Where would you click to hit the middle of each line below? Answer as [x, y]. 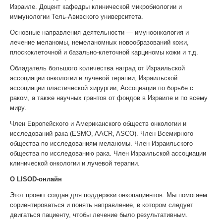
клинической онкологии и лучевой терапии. [75, 163]
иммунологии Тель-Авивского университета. [77, 17]
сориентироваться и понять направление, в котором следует [102, 205]
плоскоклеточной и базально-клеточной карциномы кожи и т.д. [104, 52]
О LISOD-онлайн [36, 179]
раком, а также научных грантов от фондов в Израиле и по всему [109, 98]
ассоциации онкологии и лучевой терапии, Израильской [94, 78]
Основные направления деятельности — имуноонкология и [99, 32]
